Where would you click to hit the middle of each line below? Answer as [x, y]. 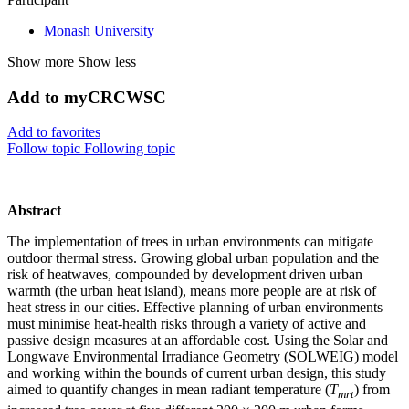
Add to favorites [54, 132]
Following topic [130, 149]
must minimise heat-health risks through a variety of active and [187, 324]
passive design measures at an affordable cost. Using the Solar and [198, 341]
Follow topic [44, 149]
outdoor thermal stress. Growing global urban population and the [193, 258]
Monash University [99, 31]
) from [372, 390]
